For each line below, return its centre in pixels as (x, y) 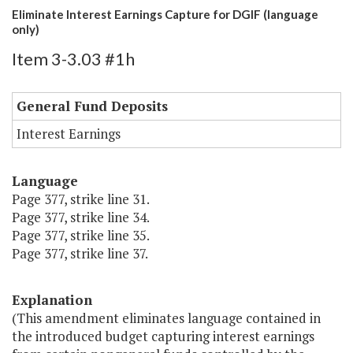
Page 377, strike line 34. (81, 217)
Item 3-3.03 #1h (73, 59)
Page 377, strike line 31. (81, 199)
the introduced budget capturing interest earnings (163, 336)
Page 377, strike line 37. (80, 254)
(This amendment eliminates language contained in (166, 318)
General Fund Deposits (92, 106)
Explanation (52, 300)
